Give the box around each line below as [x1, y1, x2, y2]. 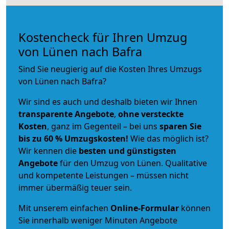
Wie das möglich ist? [128, 132, 209, 144]
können [179, 202, 211, 214]
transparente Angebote [18, 108, 114, 120]
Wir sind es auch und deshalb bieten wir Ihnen [18, 96, 197, 107]
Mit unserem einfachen [18, 202, 110, 214]
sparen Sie [159, 120, 201, 132]
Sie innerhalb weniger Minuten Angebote [18, 214, 177, 226]
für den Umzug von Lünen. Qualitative [58, 157, 207, 169]
